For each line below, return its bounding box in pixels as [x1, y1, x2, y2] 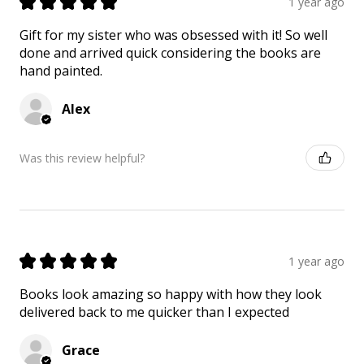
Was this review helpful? [19, 149, 145, 166]
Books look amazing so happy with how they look [19, 285, 322, 304]
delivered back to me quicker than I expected [19, 303, 289, 322]
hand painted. [19, 62, 102, 80]
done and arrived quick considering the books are [19, 44, 321, 63]
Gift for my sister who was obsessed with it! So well [19, 26, 327, 45]
